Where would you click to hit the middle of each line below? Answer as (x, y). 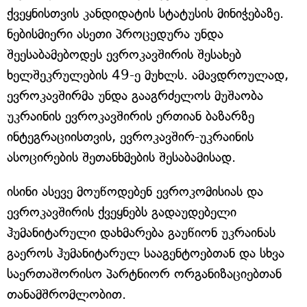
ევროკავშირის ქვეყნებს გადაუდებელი (122, 212)
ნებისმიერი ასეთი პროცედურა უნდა (115, 34)
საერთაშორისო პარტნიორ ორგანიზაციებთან (144, 274)
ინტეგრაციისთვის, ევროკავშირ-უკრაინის (130, 137)
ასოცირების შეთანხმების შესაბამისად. (121, 157)
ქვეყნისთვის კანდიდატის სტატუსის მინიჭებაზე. (145, 13)
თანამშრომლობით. (66, 294)
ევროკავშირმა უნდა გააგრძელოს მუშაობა (135, 96)
